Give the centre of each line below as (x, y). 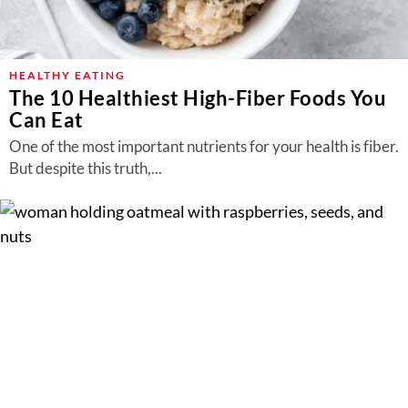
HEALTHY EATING (67, 75)
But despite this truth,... (86, 168)
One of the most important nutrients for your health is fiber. (204, 146)
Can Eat (46, 120)
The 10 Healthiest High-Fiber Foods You (198, 98)
